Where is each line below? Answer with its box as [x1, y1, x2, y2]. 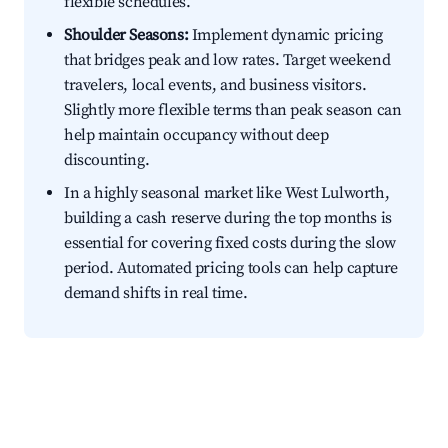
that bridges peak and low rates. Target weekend [64, 50, 391, 71]
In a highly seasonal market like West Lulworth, [64, 183, 390, 204]
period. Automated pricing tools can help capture [64, 258, 398, 279]
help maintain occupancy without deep [64, 125, 329, 146]
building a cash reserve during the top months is [64, 208, 392, 229]
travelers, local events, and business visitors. [64, 75, 367, 96]
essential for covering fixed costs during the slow [64, 233, 397, 254]
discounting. [64, 150, 150, 171]
